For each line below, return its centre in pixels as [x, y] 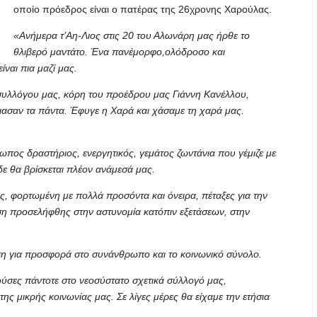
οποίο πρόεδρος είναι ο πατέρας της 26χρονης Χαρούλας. [143, 9]
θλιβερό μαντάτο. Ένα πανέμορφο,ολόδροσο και [119, 52]
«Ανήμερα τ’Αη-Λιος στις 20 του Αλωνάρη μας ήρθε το [132, 35]
